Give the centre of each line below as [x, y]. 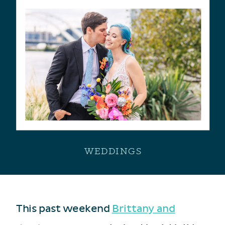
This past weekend [64, 209]
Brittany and [143, 209]
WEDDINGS [113, 151]
